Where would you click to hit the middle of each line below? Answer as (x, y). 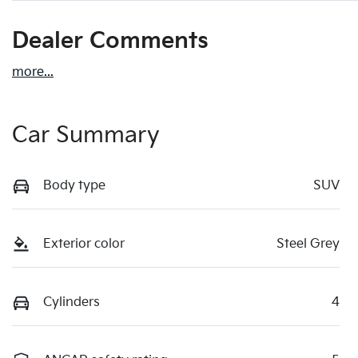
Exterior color (84, 245)
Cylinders (72, 303)
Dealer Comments (110, 42)
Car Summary (86, 136)
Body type (74, 186)
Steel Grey (308, 245)
